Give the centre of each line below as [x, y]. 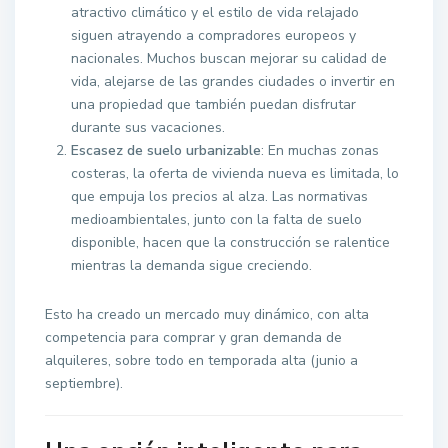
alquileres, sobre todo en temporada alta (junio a [202, 361]
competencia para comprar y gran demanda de [194, 338]
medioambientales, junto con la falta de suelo [217, 220]
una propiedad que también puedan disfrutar [214, 105]
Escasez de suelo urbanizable [166, 151]
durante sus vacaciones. [148, 128]
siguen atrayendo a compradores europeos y [214, 36]
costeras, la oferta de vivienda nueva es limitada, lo [235, 174]
